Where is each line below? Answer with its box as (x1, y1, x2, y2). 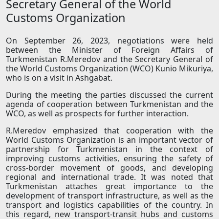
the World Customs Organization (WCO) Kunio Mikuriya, (6, 63, 213, 74)
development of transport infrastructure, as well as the (6, 190, 213, 201)
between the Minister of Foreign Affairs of (6, 44, 213, 56)
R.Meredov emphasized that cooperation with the (6, 125, 213, 136)
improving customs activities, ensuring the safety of (6, 153, 213, 164)
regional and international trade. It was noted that (6, 172, 213, 183)
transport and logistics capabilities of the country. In (6, 199, 213, 211)
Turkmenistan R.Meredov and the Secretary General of (6, 54, 213, 65)
